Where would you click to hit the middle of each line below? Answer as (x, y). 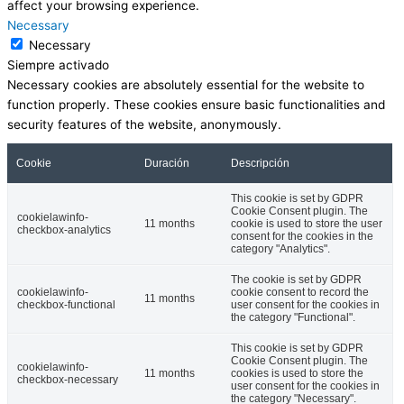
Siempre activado (58, 65)
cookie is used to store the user (307, 224)
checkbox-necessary (68, 380)
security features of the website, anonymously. (144, 125)
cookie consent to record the (300, 293)
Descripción (260, 164)
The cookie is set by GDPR (296, 280)
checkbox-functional (66, 305)
